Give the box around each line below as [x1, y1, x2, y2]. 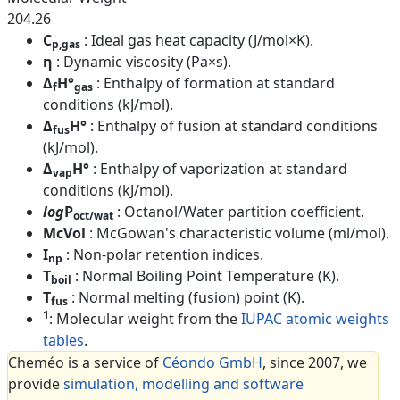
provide [8, 374, 63, 395]
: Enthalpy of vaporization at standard [93, 159, 347, 179]
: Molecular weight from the [49, 309, 241, 329]
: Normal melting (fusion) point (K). [71, 287, 304, 308]
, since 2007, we [262, 353, 367, 373]
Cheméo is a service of [8, 353, 162, 373]
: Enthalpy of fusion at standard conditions [90, 116, 378, 137]
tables [43, 330, 84, 351]
